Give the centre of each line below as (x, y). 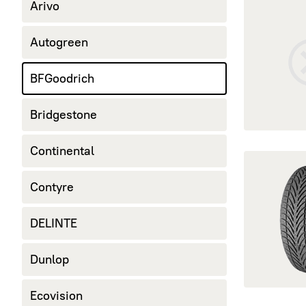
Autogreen (59, 42)
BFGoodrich (62, 79)
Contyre (52, 187)
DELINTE (54, 223)
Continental (62, 151)
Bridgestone (64, 115)
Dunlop (50, 260)
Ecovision (56, 296)
